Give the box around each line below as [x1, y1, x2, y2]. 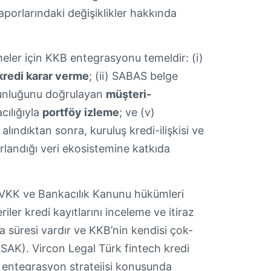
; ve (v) [119, 106, 155, 119]
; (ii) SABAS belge [89, 70, 178, 83]
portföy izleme [42, 106, 119, 119]
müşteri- [106, 88, 151, 101]
